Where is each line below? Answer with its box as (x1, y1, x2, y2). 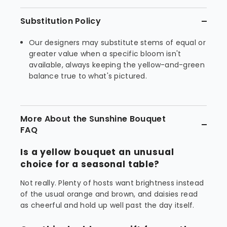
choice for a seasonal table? (20, 158, 160, 170)
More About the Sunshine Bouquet (20, 113, 166, 125)
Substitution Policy (20, 15, 101, 27)
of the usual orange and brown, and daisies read (20, 189, 198, 199)
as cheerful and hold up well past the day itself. (20, 200, 195, 210)
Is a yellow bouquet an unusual (20, 146, 174, 158)
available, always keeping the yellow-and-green (29, 60, 205, 70)
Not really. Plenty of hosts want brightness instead (20, 178, 204, 188)
